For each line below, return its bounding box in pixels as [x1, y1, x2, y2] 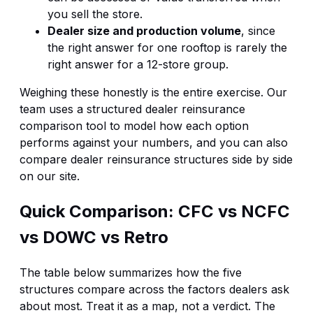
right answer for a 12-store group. [48, 57, 228, 71]
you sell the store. [48, 6, 143, 21]
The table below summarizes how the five [20, 265, 242, 279]
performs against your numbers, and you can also [20, 135, 288, 150]
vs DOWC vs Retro [20, 226, 168, 247]
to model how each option [106, 118, 249, 133]
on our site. [20, 168, 80, 183]
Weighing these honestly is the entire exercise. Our [20, 85, 287, 99]
